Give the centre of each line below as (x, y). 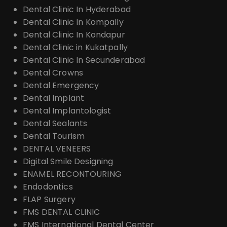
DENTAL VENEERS (57, 149)
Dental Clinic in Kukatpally (75, 48)
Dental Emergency (61, 86)
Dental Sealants (55, 124)
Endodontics (48, 187)
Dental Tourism (54, 136)
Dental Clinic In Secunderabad (84, 60)
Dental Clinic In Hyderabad (77, 10)
